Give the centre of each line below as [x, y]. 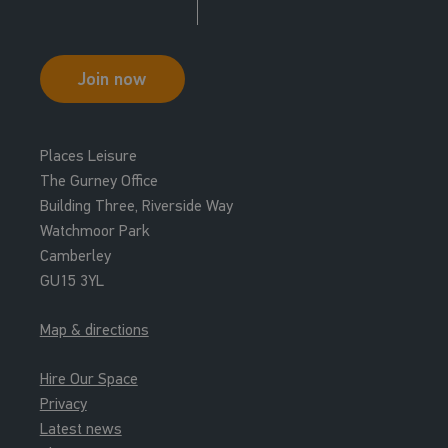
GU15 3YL [71, 281]
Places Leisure [88, 156]
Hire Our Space [88, 379]
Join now [112, 79]
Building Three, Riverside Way [136, 206]
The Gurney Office [98, 181]
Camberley [75, 256]
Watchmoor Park [94, 231]
